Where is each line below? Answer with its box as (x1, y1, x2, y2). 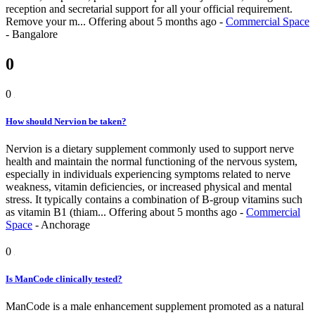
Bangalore (12, 27, 58, 40)
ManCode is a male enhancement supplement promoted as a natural (6, 300, 304, 313)
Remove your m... (6, 15, 89, 27)
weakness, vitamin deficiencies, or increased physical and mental (6, 180, 292, 193)
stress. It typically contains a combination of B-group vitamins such (6, 193, 302, 205)
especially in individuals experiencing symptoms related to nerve (6, 167, 290, 180)
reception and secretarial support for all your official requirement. (6, 2, 292, 15)
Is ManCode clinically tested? (6, 274, 122, 285)
